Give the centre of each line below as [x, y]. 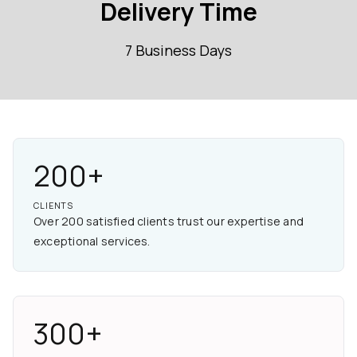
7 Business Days [178, 50]
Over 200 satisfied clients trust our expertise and [169, 221]
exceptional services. [92, 241]
